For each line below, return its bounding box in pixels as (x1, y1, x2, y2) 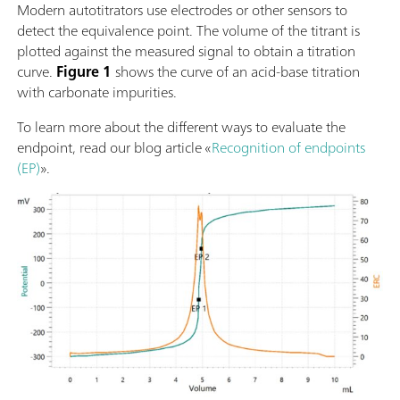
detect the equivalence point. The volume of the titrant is (17, 18, 360, 44)
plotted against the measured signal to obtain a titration (17, 38, 355, 64)
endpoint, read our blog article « (17, 135, 212, 161)
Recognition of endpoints (212, 135, 365, 161)
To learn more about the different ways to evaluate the (17, 114, 346, 140)
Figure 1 (56, 59, 112, 85)
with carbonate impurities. (17, 79, 177, 105)
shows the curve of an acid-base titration (112, 59, 360, 85)
